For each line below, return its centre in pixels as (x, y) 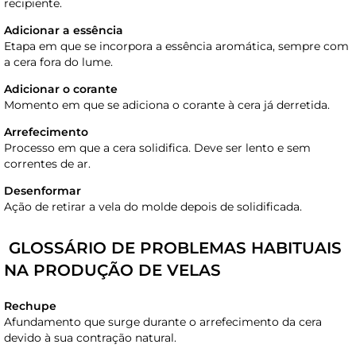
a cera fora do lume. (58, 62)
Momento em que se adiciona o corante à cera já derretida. (167, 104)
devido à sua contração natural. (90, 337)
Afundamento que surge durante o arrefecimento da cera (163, 321)
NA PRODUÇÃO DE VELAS (112, 270)
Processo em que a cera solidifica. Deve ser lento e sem (157, 147)
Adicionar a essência (64, 30)
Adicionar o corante (61, 89)
